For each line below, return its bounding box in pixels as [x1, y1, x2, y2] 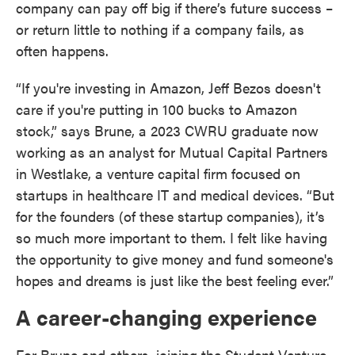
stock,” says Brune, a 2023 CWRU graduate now [16, 120, 319, 140]
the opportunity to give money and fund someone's [16, 249, 334, 269]
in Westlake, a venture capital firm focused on [16, 163, 300, 183]
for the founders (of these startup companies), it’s [16, 206, 325, 226]
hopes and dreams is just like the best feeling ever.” [16, 270, 334, 290]
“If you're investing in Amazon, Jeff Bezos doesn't [16, 78, 321, 97]
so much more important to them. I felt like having [16, 227, 327, 247]
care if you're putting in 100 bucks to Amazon [16, 99, 297, 119]
